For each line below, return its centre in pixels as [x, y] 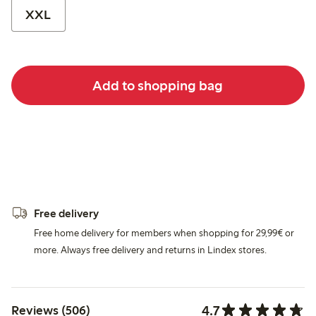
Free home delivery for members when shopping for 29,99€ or [164, 233]
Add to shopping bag [158, 85]
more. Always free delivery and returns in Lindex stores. [150, 250]
